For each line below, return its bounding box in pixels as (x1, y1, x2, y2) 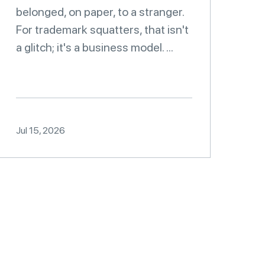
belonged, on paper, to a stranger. (16, 5, 184, 19)
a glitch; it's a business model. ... (16, 40, 173, 54)
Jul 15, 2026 (16, 125, 65, 136)
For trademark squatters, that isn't (16, 22, 189, 37)
